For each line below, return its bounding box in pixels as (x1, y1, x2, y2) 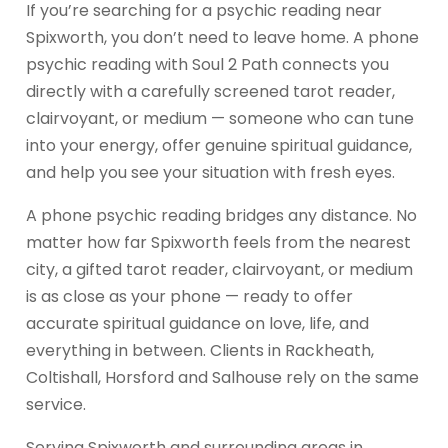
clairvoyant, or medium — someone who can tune (26, 106, 414, 130)
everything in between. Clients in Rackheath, (26, 338, 374, 362)
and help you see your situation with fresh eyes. (26, 160, 395, 184)
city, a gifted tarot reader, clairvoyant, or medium (26, 257, 413, 281)
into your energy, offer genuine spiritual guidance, (26, 133, 412, 157)
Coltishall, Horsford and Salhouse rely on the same (26, 365, 419, 389)
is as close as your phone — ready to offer (26, 284, 353, 308)
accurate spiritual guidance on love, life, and (26, 311, 369, 335)
